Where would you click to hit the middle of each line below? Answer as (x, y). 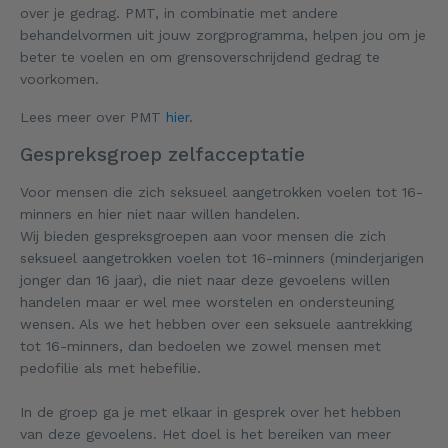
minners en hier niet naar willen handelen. (160, 213)
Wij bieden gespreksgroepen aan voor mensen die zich (203, 235)
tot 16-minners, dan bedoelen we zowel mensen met (200, 345)
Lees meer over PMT (93, 116)
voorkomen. (59, 78)
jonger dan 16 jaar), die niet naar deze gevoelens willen (205, 279)
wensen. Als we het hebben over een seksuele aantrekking (216, 323)
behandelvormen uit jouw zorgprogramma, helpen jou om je (223, 34)
